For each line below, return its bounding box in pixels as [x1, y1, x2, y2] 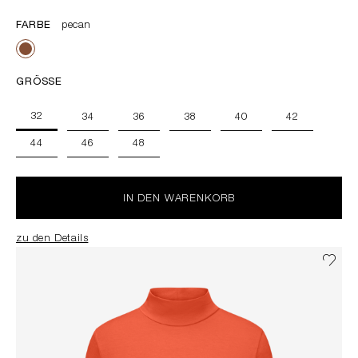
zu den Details [16, 234, 89, 245]
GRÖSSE [16, 78, 63, 89]
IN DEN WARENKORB [122, 194, 236, 205]
